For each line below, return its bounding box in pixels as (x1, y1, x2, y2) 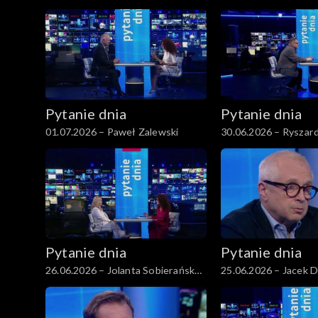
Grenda (45, 279, 81, 292)
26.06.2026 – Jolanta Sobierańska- (45, 264, 204, 277)
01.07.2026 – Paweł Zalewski (45, 125, 179, 138)
